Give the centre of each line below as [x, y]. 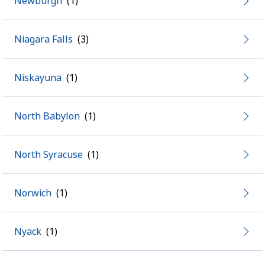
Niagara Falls [43, 39]
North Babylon [47, 116]
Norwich [33, 193]
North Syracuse [49, 154]
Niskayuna [38, 77]
